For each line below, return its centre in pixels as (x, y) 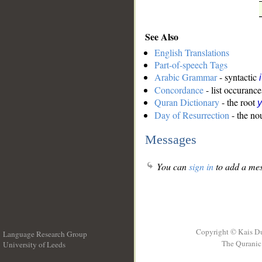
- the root (238, 102)
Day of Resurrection (192, 115)
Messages (171, 139)
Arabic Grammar (186, 77)
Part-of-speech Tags (191, 65)
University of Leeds (34, 244)
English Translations (192, 53)
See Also (162, 36)
